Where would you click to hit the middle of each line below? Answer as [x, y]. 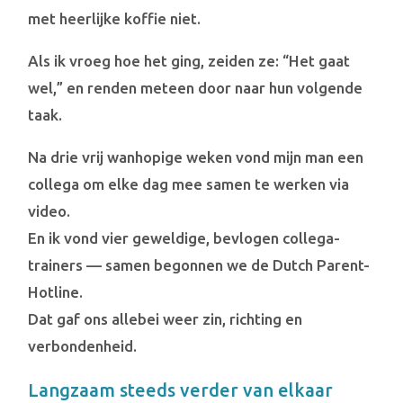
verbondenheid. [83, 345]
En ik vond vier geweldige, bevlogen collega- [184, 237]
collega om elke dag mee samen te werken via [189, 184]
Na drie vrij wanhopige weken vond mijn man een [196, 157]
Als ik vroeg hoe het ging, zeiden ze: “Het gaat [189, 60]
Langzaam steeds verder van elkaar [181, 390]
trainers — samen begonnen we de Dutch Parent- [199, 264]
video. [49, 210]
